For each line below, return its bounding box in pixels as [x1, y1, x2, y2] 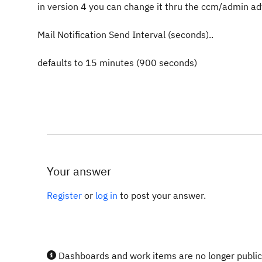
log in [95, 189, 118, 201]
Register [47, 189, 82, 201]
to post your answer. [118, 189, 206, 201]
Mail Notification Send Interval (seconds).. [37, 29, 213, 40]
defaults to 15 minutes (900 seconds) [37, 57, 197, 68]
